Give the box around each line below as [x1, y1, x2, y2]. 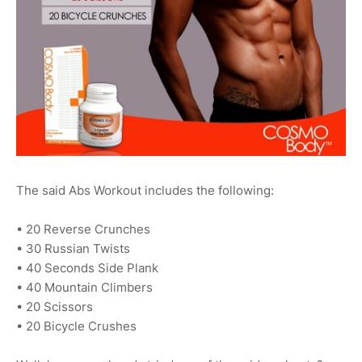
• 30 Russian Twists [16, 241, 130, 257]
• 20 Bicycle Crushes [16, 318, 137, 335]
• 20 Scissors [16, 299, 93, 315]
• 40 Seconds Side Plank [16, 260, 158, 276]
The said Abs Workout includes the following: [16, 183, 274, 199]
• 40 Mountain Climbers [16, 280, 153, 296]
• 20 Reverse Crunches [16, 221, 150, 238]
